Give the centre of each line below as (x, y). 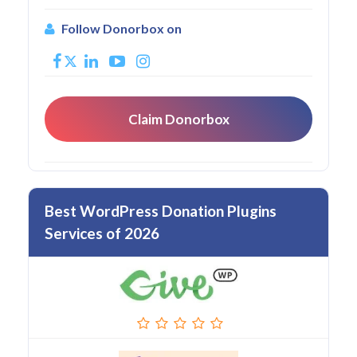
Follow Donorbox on (122, 29)
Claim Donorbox (178, 120)
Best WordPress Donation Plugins (161, 211)
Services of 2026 (102, 233)
